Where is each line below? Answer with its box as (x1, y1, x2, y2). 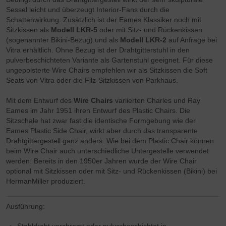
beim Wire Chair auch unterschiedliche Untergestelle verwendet (6, 147, 209, 155)
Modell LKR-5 (51, 26, 98, 34)
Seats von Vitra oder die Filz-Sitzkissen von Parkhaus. (6, 76, 179, 85)
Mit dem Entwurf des (6, 96, 74, 105)
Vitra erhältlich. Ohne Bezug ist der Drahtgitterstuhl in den (6, 46, 190, 54)
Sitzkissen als (6, 26, 51, 34)
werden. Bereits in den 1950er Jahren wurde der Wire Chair (6, 157, 197, 165)
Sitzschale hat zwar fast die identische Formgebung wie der (6, 117, 196, 125)
